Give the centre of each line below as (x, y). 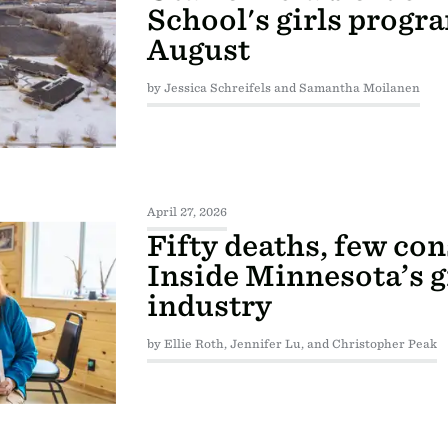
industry (209, 306)
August (198, 49)
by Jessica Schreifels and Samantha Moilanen (283, 87)
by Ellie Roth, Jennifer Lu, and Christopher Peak (291, 344)
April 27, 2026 (186, 212)
